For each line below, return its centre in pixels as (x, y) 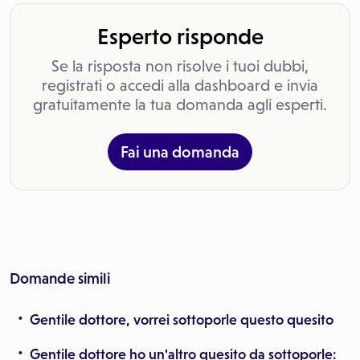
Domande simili (60, 278)
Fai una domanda (180, 152)
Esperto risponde (180, 36)
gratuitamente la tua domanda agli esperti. (180, 104)
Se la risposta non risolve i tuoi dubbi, (180, 66)
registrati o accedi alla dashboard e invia (180, 85)
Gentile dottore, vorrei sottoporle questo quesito (182, 320)
